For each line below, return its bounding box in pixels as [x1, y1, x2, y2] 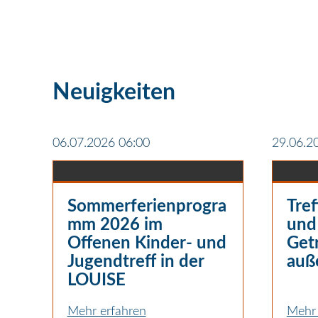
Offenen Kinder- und [67, 234, 226, 252]
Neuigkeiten [52, 80, 175, 104]
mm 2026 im [67, 216, 163, 234]
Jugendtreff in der [67, 253, 204, 270]
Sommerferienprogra [67, 197, 226, 215]
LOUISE [67, 271, 126, 289]
